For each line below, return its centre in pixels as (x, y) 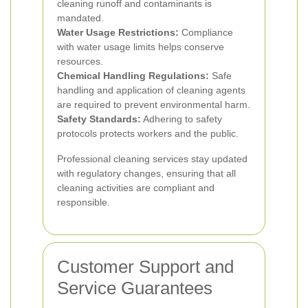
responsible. (84, 202)
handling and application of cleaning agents (151, 90)
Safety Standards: (99, 119)
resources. (80, 61)
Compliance (206, 32)
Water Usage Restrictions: (118, 32)
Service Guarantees (135, 288)
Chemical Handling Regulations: (133, 76)
